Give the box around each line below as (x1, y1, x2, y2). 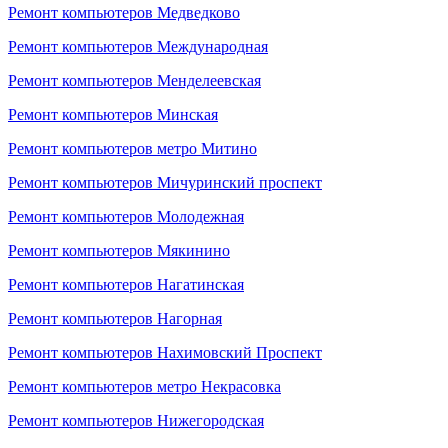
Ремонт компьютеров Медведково (8, 4, 240, 21)
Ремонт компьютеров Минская (8, 106, 218, 123)
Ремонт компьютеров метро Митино (8, 140, 257, 157)
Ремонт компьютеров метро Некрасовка (8, 378, 281, 395)
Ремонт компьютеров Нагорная (8, 310, 222, 327)
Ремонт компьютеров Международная (8, 38, 268, 55)
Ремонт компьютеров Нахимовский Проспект (8, 344, 322, 361)
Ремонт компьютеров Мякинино (8, 242, 230, 259)
